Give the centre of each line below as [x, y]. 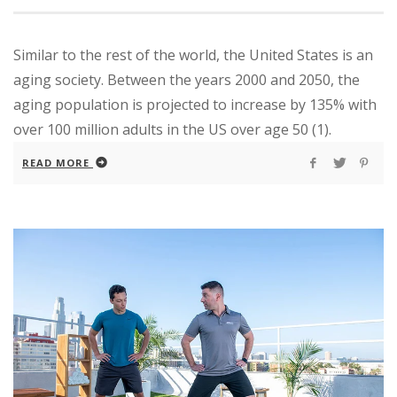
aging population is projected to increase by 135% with [195, 104]
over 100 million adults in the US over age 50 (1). [172, 129]
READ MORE [56, 162]
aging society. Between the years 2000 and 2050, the [187, 79]
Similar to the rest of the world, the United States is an [193, 54]
